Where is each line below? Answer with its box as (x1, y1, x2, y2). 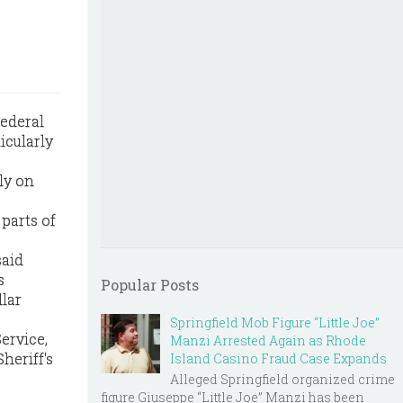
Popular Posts (101, 275, 199, 294)
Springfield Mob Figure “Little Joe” (170, 314, 380, 331)
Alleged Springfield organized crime (170, 370, 395, 388)
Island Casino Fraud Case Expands (170, 350, 387, 367)
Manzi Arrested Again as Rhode (170, 332, 366, 349)
